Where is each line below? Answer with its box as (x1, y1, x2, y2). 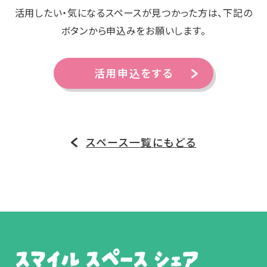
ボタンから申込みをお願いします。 (61, 23, 206, 38)
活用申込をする (94, 65, 173, 81)
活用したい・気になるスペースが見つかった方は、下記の (14, 5, 253, 20)
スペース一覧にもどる (86, 134, 197, 150)
